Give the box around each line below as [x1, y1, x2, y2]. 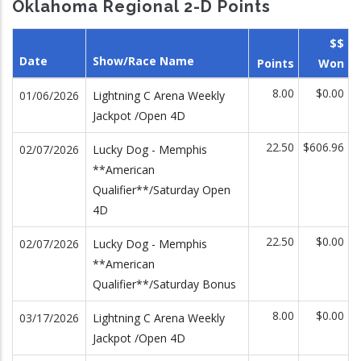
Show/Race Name [93, 52, 194, 68]
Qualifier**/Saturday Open [93, 181, 230, 197]
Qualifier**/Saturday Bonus [93, 276, 236, 292]
